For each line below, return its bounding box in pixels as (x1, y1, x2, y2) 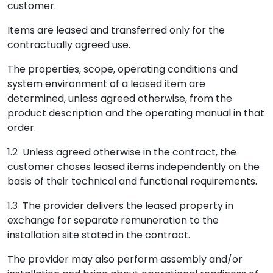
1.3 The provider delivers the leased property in (7, 199, 233, 213)
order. (7, 121, 36, 135)
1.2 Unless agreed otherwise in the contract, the (7, 145, 236, 159)
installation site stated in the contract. (7, 228, 190, 242)
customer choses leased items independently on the (7, 160, 260, 174)
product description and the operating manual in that (7, 106, 264, 120)
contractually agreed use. (7, 38, 130, 52)
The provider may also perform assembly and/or (7, 252, 243, 266)
